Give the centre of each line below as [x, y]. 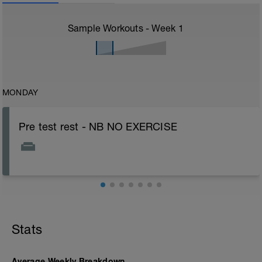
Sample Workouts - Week [123, 28]
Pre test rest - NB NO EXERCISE [98, 127]
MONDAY [20, 92]
